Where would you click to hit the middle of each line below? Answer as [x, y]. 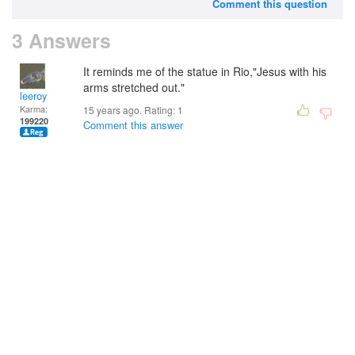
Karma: [34, 109]
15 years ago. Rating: [130, 110]
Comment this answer [133, 125]
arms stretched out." [134, 87]
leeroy [34, 95]
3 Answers [61, 40]
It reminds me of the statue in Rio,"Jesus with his [205, 71]
